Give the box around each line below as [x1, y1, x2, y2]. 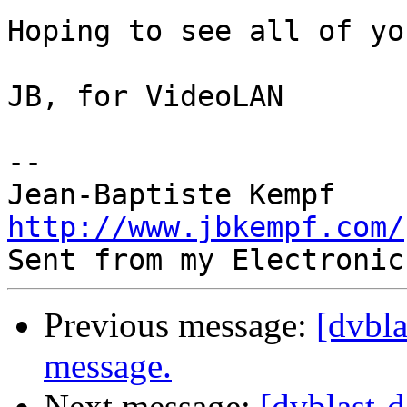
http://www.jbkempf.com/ [7, 211, 404, 244]
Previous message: [44, 305, 316, 345]
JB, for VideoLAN [7, 80, 283, 114]
